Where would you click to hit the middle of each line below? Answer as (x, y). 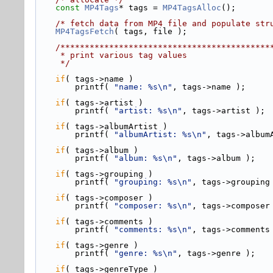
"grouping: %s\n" (153, 182)
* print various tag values (124, 55)
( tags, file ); (151, 31)
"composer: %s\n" (153, 206)
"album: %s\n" (146, 158)
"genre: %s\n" (146, 253)
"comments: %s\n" (153, 229)
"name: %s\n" (143, 87)
